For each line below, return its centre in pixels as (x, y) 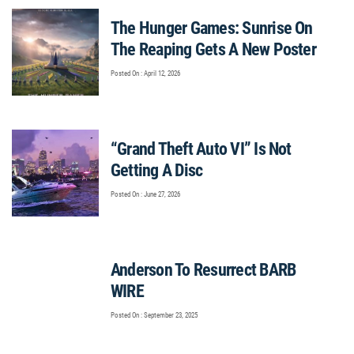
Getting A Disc (157, 170)
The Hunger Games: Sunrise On (212, 28)
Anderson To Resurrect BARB (203, 270)
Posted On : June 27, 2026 (145, 194)
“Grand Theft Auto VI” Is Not (201, 149)
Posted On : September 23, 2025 (154, 315)
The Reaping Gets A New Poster (213, 49)
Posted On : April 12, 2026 (145, 73)
